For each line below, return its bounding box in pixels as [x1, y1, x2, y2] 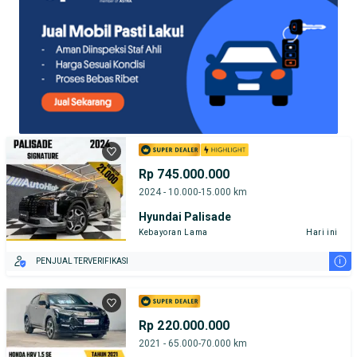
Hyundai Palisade [139, 210, 231, 223]
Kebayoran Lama [139, 227, 208, 237]
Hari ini [305, 227, 338, 237]
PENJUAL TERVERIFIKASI [36, 257, 128, 266]
